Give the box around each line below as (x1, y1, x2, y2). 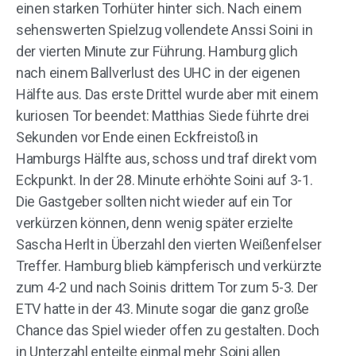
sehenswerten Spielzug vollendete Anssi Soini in (16, 21, 313, 38)
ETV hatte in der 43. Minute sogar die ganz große (16, 300, 310, 317)
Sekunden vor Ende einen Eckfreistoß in (16, 129, 258, 145)
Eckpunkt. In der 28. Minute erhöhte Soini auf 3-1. (16, 172, 313, 188)
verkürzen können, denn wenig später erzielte (16, 215, 294, 231)
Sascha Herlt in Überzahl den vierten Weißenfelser (16, 236, 322, 253)
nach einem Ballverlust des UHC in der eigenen (16, 64, 300, 81)
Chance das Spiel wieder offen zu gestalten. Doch (16, 322, 320, 339)
